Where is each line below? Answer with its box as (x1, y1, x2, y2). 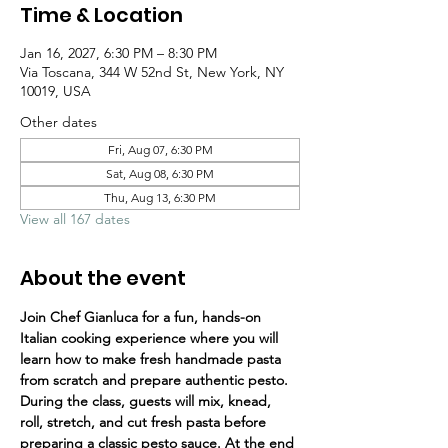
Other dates (20, 113, 97, 132)
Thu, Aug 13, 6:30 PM (104, 190, 216, 206)
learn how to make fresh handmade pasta (20, 350, 285, 369)
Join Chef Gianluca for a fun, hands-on (20, 308, 265, 327)
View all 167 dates (20, 210, 130, 229)
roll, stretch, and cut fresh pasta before (20, 413, 270, 432)
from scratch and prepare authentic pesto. (20, 371, 288, 390)
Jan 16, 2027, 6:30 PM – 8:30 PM (20, 44, 217, 63)
